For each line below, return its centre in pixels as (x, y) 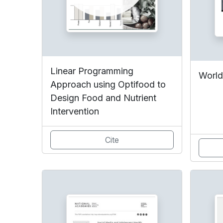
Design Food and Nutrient (103, 98)
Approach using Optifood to (108, 84)
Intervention (75, 111)
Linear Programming (92, 71)
